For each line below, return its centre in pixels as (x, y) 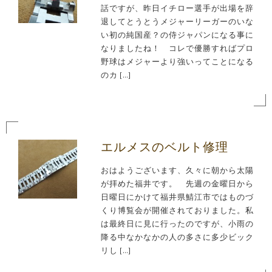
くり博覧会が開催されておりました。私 (177, 211)
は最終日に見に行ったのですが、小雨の (177, 224)
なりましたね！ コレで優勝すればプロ (177, 49)
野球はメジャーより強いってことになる (177, 62)
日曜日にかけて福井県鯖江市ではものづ (177, 197)
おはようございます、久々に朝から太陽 (177, 171)
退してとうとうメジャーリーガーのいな (177, 22)
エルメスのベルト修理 (164, 147)
